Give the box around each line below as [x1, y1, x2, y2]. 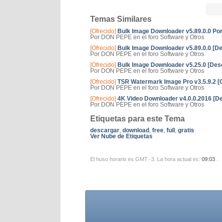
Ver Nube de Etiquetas [90, 133, 153, 140]
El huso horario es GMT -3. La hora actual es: [90, 156, 202, 162]
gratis [178, 127, 194, 134]
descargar [90, 127, 119, 134]
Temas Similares [90, 15, 152, 23]
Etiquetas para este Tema [90, 114, 185, 123]
